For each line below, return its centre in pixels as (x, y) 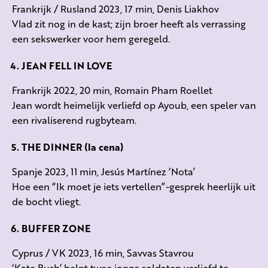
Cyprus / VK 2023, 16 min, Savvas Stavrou (103, 252)
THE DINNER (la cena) (73, 147)
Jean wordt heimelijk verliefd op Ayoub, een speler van (134, 105)
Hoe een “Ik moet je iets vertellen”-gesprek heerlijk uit (134, 186)
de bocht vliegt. (46, 201)
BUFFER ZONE (56, 228)
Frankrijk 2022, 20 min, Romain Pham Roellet (112, 90)
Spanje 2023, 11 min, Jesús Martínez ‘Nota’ (103, 171)
